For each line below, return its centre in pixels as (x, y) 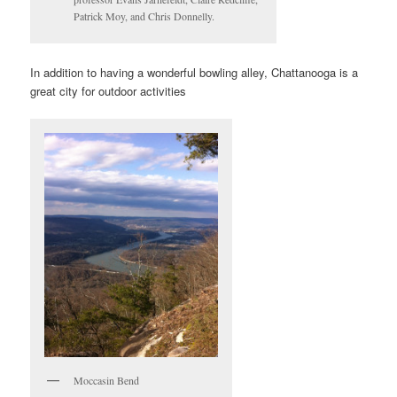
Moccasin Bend (107, 381)
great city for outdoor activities (109, 90)
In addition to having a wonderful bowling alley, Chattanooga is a (195, 72)
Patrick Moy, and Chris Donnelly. (144, 16)
